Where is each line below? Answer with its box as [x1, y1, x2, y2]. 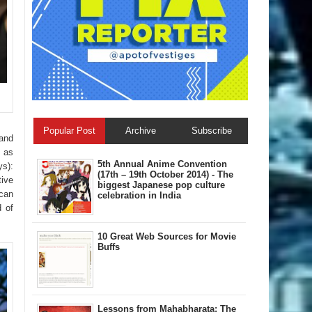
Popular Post [42, 125, 95, 136]
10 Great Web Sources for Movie [97, 231, 236, 242]
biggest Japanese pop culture [97, 179, 225, 190]
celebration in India [97, 189, 181, 201]
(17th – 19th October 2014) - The [97, 169, 233, 180]
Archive [125, 125, 156, 136]
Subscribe [192, 125, 233, 136]
